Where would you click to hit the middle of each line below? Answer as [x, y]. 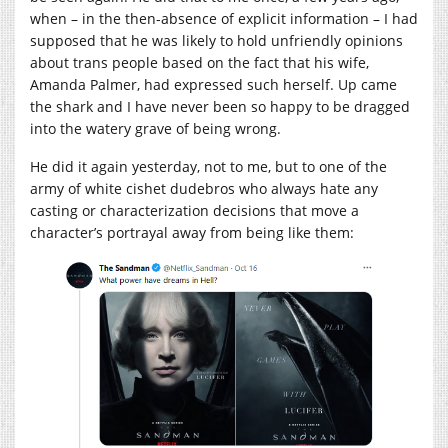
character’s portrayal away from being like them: [192, 232]
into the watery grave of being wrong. [155, 128]
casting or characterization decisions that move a [194, 210]
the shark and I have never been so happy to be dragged [220, 106]
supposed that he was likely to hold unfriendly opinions [216, 40]
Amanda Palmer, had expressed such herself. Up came [213, 84]
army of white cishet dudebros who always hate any [204, 188]
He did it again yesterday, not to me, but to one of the [208, 166]
